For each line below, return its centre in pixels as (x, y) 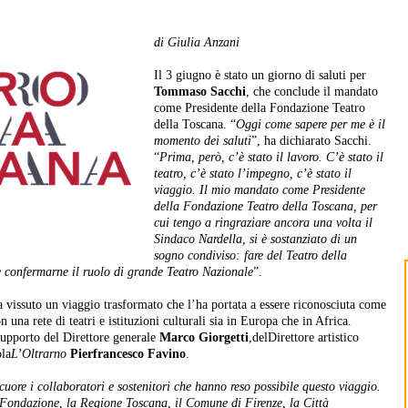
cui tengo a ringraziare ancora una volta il (263, 223)
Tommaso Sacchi (200, 92)
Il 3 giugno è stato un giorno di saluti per (260, 76)
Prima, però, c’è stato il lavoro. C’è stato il (271, 158)
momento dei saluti (203, 141)
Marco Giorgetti (204, 338)
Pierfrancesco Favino (126, 354)
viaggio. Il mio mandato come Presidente (260, 190)
